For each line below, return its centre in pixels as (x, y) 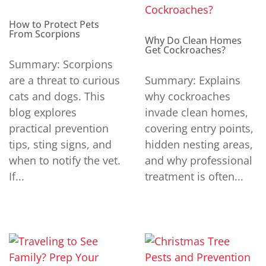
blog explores (43, 113)
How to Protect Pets (54, 25)
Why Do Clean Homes (193, 41)
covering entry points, (199, 129)
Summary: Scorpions (61, 64)
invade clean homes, (197, 113)
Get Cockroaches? (185, 50)
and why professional (199, 161)
